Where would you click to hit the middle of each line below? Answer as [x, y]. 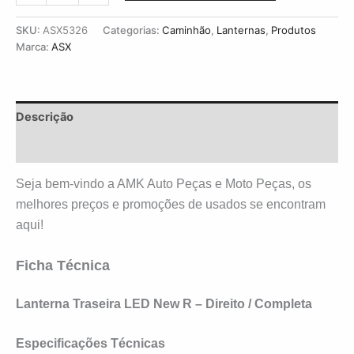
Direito [225, 304]
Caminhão [186, 30]
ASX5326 [65, 30]
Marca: [34, 47]
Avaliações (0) [56, 147]
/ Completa [280, 304]
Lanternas [241, 30]
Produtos [294, 30]
